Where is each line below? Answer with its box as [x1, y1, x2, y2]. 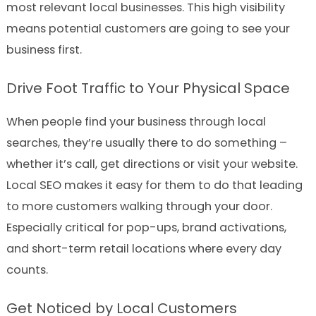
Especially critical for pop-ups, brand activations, [6, 219, 286, 236]
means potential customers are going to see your [6, 20, 290, 37]
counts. [6, 261, 48, 278]
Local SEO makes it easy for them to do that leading [6, 176, 303, 193]
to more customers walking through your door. [6, 197, 272, 214]
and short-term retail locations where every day [6, 240, 281, 257]
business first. [6, 41, 82, 58]
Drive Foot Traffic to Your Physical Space [6, 78, 290, 98]
